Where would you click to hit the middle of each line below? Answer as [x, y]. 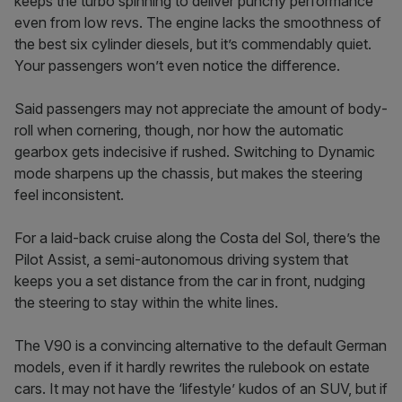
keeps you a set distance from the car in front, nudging [190, 281]
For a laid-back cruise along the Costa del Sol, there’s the [197, 238]
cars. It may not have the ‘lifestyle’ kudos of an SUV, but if [201, 389]
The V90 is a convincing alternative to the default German [201, 345]
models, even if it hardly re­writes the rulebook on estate [192, 367]
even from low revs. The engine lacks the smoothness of [198, 22]
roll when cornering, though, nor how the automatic [179, 130]
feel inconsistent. [69, 195]
